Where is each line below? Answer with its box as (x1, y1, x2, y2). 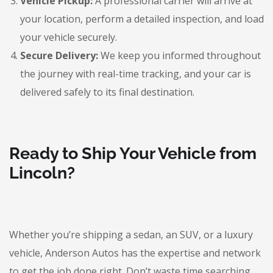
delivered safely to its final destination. (20, 85, 194, 99)
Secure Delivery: (20, 49, 98, 62)
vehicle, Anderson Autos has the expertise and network (9, 246, 261, 260)
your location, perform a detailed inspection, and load (20, 12, 264, 26)
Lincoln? (9, 163, 75, 182)
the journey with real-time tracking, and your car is (20, 67, 251, 80)
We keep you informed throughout (98, 49, 261, 62)
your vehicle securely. (20, 30, 117, 44)
